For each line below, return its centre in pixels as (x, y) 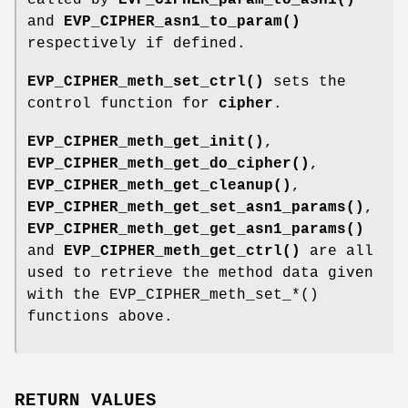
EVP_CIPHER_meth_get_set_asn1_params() (196, 207)
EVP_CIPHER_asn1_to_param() (182, 21)
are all (337, 251)
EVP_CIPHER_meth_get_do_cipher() (168, 163)
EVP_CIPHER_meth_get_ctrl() (182, 251)
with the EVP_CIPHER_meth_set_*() (173, 295)
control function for (123, 103)
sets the (305, 82)
